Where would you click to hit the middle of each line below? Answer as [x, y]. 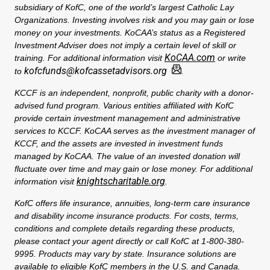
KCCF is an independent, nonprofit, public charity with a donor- [134, 93]
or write [231, 58]
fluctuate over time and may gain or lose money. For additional [133, 168]
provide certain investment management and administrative [127, 118]
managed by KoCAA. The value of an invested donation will [127, 156]
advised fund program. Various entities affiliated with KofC [124, 105]
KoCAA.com [190, 57]
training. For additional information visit [89, 58]
